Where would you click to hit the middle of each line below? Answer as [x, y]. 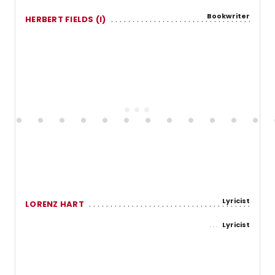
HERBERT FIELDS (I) [66, 19]
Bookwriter [228, 16]
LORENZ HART [55, 204]
